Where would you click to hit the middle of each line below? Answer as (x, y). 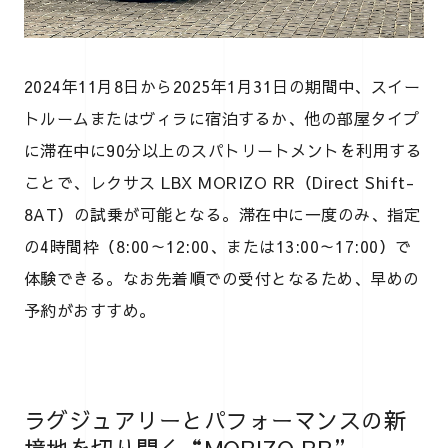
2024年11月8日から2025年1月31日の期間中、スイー (222, 85)
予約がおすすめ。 (90, 309)
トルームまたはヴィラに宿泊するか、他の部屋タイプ (222, 117)
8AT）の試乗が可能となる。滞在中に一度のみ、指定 (222, 213)
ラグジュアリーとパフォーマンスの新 (215, 419)
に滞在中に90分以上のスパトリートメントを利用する (223, 149)
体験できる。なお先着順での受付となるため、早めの (222, 277)
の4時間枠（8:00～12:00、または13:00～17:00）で (218, 245)
